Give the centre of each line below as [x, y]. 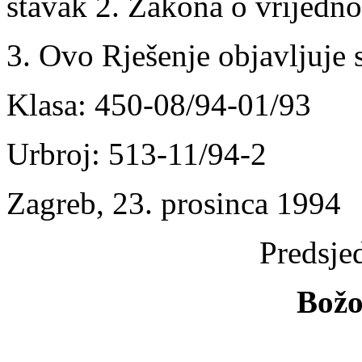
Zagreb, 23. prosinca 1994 [174, 204]
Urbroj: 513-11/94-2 [137, 154]
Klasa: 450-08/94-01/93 [159, 105]
